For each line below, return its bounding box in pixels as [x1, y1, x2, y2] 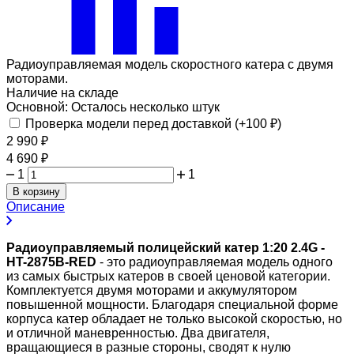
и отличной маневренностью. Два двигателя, [6, 326, 269, 340]
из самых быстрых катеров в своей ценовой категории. [6, 269, 330, 283]
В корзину [13, 185, 60, 198]
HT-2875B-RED [6, 254, 96, 269]
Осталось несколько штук [71, 100, 220, 114]
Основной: [6, 100, 68, 114]
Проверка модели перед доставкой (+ [22, 116, 246, 130]
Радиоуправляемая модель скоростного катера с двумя [6, 57, 333, 71]
